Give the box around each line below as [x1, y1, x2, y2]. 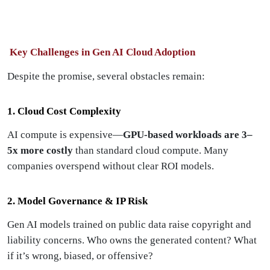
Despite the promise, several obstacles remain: [7, 71, 205, 82]
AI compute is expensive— [7, 129, 123, 140]
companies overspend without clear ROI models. [7, 160, 214, 172]
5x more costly [7, 145, 73, 156]
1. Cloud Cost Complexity [7, 105, 121, 117]
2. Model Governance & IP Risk [7, 195, 148, 207]
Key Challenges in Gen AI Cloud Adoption [7, 46, 195, 58]
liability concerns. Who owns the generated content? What [7, 234, 257, 246]
